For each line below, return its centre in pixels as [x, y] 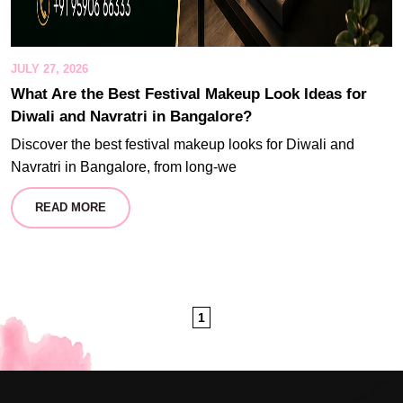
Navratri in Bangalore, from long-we [124, 167]
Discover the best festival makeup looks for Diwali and [183, 144]
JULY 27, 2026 [49, 69]
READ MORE [71, 207]
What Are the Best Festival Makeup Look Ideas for [189, 94]
